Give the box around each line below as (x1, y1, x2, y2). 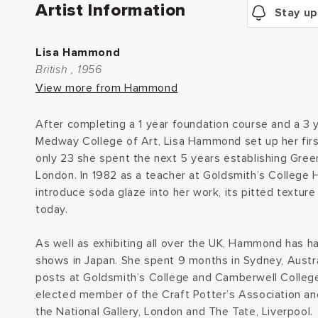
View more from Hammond (35, 82, 178, 94)
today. (35, 203, 68, 215)
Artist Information (35, 1, 186, 19)
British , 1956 (35, 63, 102, 75)
